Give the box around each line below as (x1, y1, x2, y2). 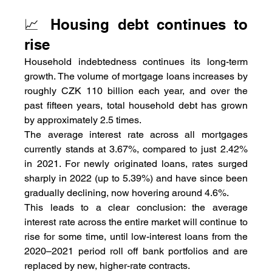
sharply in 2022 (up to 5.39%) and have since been (24, 172, 248, 184)
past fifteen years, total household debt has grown (24, 99, 248, 111)
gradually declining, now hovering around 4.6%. (24, 186, 229, 199)
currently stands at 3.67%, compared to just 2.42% (24, 143, 248, 155)
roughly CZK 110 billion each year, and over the (24, 84, 248, 97)
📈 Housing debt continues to (24, 15, 248, 33)
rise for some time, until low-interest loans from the (24, 230, 248, 242)
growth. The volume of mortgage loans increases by (24, 70, 248, 82)
